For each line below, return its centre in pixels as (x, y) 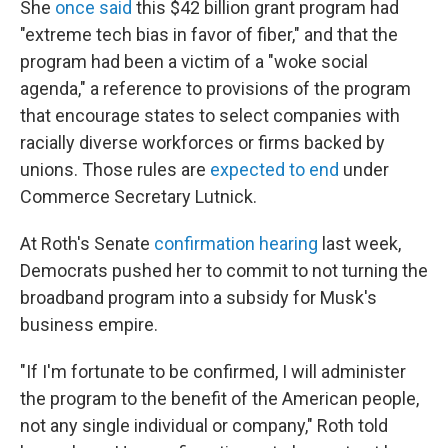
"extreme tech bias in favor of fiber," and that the (209, 34)
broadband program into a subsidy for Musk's (198, 297)
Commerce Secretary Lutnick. (138, 196)
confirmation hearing (236, 243)
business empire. (89, 324)
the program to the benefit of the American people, (219, 398)
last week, (359, 243)
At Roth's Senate (87, 243)
